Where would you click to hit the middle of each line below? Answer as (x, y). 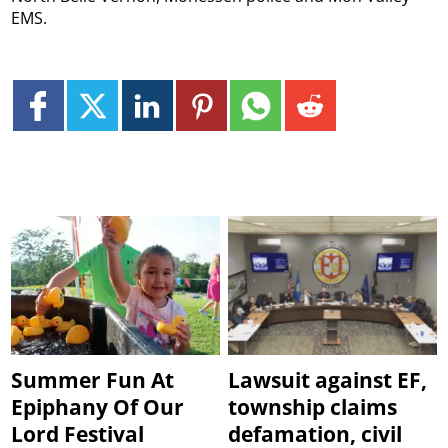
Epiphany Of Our (98, 406)
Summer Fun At (93, 379)
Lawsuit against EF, (328, 379)
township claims (313, 406)
